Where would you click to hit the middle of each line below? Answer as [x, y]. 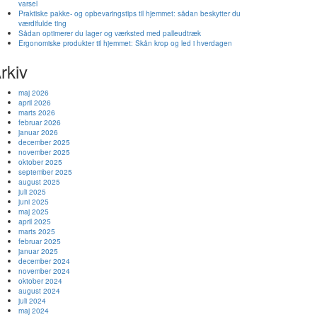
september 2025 [45, 172]
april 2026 [35, 102]
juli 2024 [32, 300]
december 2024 [44, 261]
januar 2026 [38, 132]
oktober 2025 [40, 162]
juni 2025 [34, 201]
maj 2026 [34, 92]
